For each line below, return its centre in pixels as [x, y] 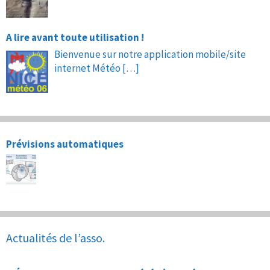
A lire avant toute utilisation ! [75, 38]
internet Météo [88, 68]
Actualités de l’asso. [55, 238]
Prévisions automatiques [65, 144]
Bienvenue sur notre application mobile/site [150, 55]
